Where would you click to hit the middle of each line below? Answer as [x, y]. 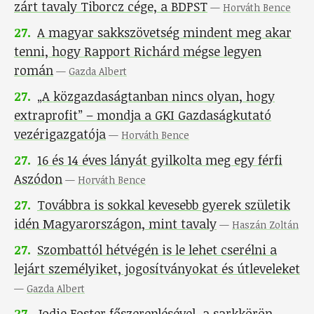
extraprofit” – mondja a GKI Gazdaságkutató [143, 115]
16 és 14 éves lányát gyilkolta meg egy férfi [160, 160]
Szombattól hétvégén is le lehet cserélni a [157, 250]
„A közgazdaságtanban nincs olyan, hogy [156, 96]
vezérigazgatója [60, 134]
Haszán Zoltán [265, 225]
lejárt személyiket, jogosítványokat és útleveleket [157, 269]
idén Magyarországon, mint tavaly [115, 224]
